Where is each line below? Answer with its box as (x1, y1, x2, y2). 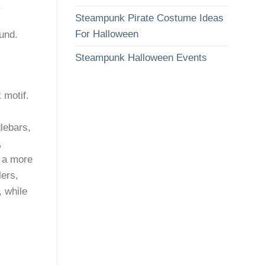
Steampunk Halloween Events (75, 52, 207, 64)
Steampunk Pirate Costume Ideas (75, 12, 224, 24)
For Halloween (75, 28, 138, 40)
